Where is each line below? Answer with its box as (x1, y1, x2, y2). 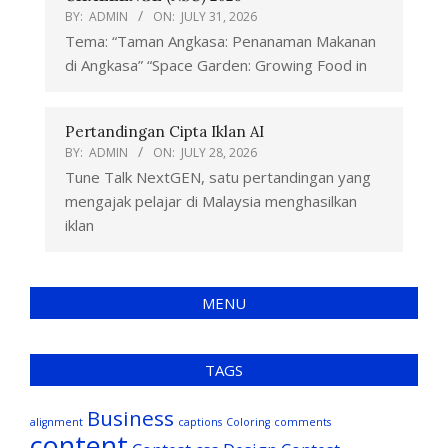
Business (87, 404, 174, 433)
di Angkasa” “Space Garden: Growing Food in (65, 55, 367, 76)
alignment (30, 415, 83, 430)
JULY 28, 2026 (181, 144, 257, 162)
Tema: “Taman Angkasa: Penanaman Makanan (65, 31, 376, 52)
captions (178, 415, 222, 430)
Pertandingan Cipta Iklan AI (65, 122, 264, 142)
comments (274, 415, 331, 430)
